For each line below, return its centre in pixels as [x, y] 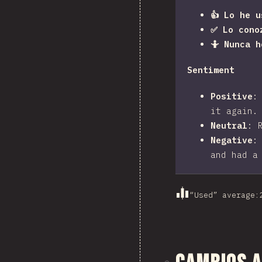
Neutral [229, 125]
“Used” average [222, 195]
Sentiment [211, 70]
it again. [234, 111]
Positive [232, 96]
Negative [232, 140]
